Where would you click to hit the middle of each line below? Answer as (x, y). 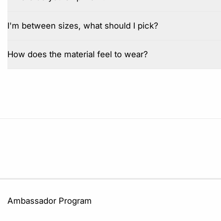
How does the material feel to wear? (78, 55)
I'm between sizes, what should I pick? (83, 26)
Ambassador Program (50, 201)
